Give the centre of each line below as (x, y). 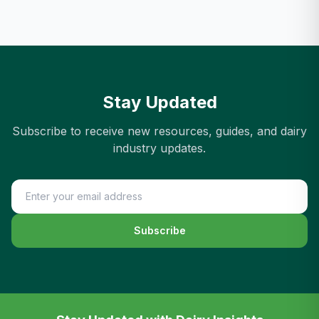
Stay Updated (159, 102)
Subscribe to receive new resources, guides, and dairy (159, 131)
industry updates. (159, 148)
